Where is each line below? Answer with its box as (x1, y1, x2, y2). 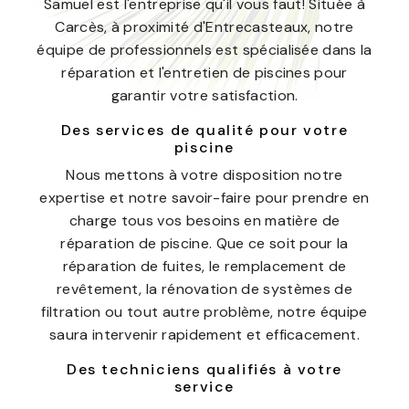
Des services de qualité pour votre (60, 121, 349, 140)
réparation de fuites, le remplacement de (62, 257, 347, 276)
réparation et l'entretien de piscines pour (61, 63, 348, 82)
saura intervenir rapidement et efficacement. (48, 325, 361, 344)
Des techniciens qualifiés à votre (67, 360, 342, 379)
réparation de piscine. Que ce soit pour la (60, 234, 349, 253)
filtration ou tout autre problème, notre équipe (41, 302, 368, 321)
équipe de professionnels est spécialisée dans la (37, 40, 372, 59)
